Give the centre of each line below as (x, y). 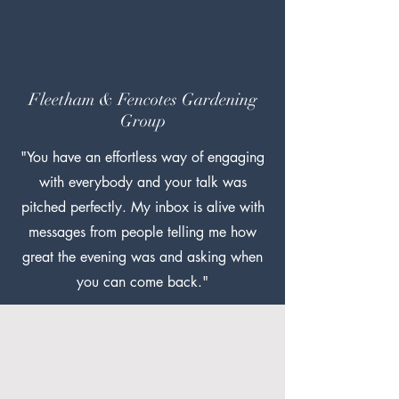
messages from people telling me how (142, 232)
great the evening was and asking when (142, 257)
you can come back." (142, 282)
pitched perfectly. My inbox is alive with (142, 207)
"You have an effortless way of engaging (142, 157)
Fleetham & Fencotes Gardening (142, 100)
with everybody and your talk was (142, 182)
